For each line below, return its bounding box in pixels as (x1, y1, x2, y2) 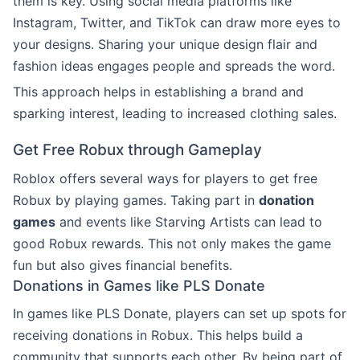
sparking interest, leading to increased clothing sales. (13, 104, 337, 121)
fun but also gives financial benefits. (13, 256, 232, 273)
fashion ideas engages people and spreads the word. (13, 57, 335, 74)
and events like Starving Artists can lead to (55, 213, 322, 230)
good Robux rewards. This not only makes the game (13, 235, 331, 252)
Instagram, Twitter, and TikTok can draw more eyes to (13, 14, 341, 31)
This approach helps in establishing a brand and (13, 83, 304, 100)
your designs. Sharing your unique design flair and (13, 35, 317, 52)
